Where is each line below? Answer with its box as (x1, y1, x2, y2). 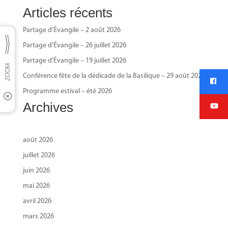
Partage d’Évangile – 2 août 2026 (22, 26, 121, 34)
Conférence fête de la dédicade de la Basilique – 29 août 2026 (22, 72, 205, 80)
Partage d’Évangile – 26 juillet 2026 (22, 41, 126, 49)
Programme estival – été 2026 (22, 87, 112, 95)
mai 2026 (22, 182, 50, 190)
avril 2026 (22, 197, 51, 205)
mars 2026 (22, 212, 54, 220)
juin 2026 (22, 166, 50, 175)
